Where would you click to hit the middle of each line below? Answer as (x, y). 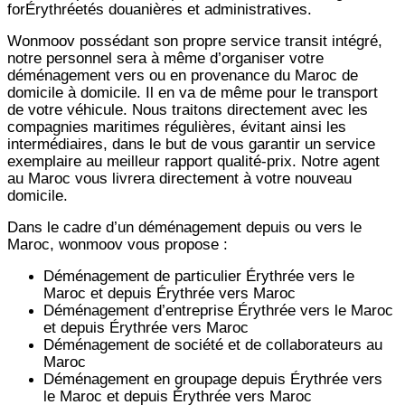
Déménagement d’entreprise (141, 310)
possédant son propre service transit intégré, (231, 40)
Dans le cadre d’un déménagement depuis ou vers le (184, 226)
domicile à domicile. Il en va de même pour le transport (193, 92)
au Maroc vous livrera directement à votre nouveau (179, 178)
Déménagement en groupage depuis (167, 378)
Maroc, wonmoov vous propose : (118, 244)
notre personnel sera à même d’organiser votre (165, 57)
